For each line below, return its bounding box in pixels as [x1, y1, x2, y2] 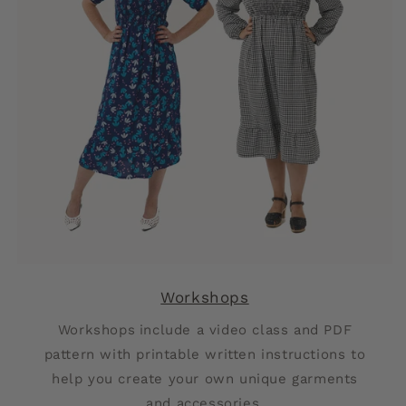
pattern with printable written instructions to [43, 346, 366, 362]
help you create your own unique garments [51, 371, 358, 387]
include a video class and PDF [139, 322, 353, 338]
